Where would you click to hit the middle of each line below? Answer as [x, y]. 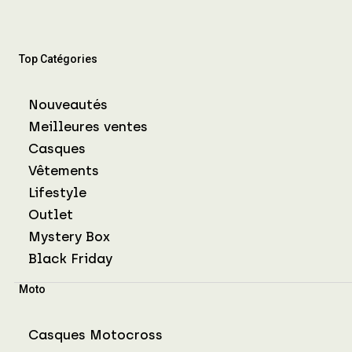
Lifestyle [57, 192]
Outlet [51, 214]
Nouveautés [68, 104]
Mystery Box [69, 236]
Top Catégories [58, 59]
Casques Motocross [95, 334]
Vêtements [64, 170]
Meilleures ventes [88, 126]
